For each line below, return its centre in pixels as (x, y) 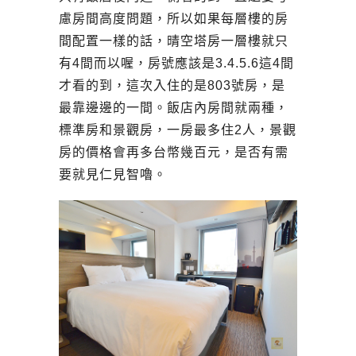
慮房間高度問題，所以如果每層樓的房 (174, 18)
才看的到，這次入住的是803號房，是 (172, 85)
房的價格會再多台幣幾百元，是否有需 (174, 152)
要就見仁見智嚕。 (113, 174)
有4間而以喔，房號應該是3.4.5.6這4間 (176, 63)
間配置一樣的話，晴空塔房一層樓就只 (174, 41)
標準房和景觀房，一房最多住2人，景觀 (178, 130)
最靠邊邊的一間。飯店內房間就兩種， (174, 107)
